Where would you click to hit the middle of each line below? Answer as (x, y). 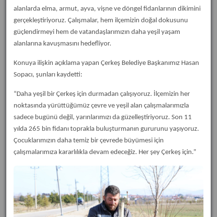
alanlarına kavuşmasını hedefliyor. (62, 44)
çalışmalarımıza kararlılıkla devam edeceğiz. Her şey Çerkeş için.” (105, 152)
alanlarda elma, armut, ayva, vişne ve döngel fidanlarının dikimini (107, 9)
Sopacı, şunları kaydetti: (48, 75)
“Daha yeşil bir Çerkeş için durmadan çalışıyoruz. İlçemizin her (102, 94)
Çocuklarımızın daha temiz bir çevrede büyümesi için (89, 141)
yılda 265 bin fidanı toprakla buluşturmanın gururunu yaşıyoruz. (106, 129)
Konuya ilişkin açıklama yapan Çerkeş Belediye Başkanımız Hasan (106, 63)
